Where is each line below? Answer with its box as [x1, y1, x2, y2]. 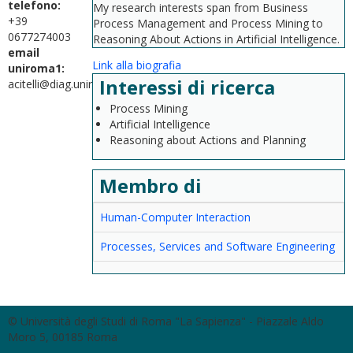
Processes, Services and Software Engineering [100, 239, 335, 254]
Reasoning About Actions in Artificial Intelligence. [93, 32, 340, 46]
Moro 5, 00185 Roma [8, 329, 117, 344]
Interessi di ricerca [99, 74, 280, 100]
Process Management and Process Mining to [93, 16, 323, 31]
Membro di [99, 173, 202, 199]
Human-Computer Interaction [100, 210, 251, 225]
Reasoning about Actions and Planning [110, 132, 306, 147]
